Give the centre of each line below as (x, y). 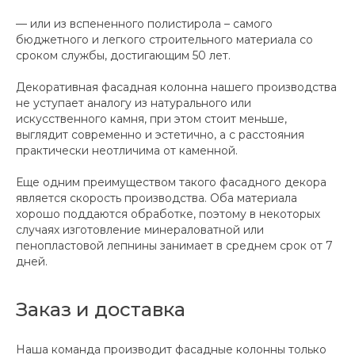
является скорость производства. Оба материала (157, 198)
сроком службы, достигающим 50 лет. (123, 56)
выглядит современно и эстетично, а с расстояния (160, 135)
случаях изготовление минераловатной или (140, 230)
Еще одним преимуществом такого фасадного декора (171, 183)
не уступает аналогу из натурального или (134, 103)
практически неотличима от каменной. (127, 151)
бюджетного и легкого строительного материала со (164, 40)
